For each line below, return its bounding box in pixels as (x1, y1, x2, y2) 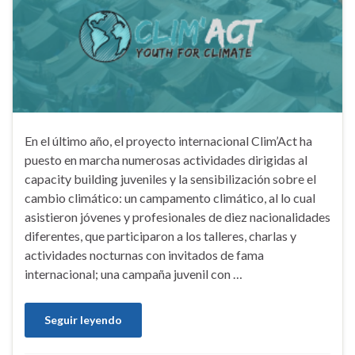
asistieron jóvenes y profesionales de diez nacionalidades (25, 209, 330, 225)
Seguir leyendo (44, 313, 122, 327)
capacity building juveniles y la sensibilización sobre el (25, 171, 316, 187)
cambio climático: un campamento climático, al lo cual (25, 190, 315, 206)
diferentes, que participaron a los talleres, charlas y (25, 228, 296, 244)
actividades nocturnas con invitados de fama (25, 247, 264, 263)
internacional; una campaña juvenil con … (25, 266, 242, 282)
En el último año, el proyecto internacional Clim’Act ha (25, 133, 312, 149)
